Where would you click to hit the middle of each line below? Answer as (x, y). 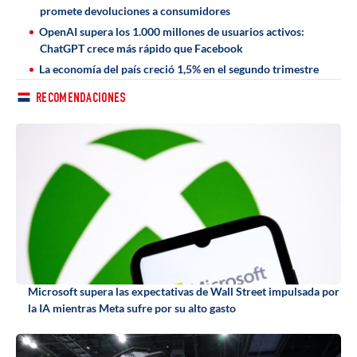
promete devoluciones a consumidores (135, 11)
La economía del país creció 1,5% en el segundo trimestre (179, 69)
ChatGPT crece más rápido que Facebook (141, 48)
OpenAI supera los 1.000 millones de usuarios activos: (172, 31)
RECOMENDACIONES (81, 99)
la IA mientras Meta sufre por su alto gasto (132, 308)
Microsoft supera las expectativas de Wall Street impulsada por (184, 292)
